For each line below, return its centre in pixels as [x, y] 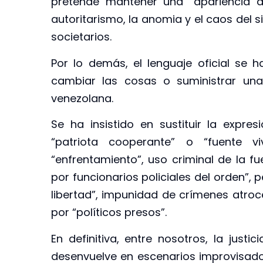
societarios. [81, 37]
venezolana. [82, 98]
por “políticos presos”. [109, 213]
